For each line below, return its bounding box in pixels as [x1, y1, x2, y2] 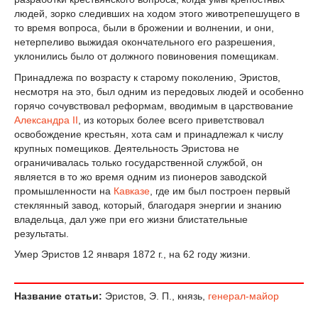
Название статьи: [14, 290, 102, 302]
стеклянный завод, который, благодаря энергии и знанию [14, 199, 282, 211]
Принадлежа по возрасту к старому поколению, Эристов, [14, 71, 280, 83]
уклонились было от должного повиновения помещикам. [14, 50, 279, 62]
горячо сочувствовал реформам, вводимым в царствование [14, 99, 293, 111]
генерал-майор [208, 290, 279, 302]
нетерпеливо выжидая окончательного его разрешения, [14, 35, 275, 48]
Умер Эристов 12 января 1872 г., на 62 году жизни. [14, 248, 251, 261]
